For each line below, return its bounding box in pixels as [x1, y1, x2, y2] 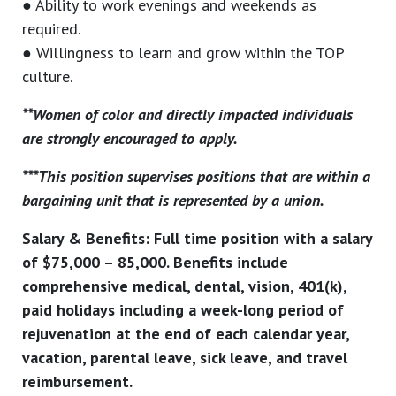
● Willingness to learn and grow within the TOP [22, 42, 344, 64]
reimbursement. [22, 371, 133, 392]
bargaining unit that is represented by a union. [22, 190, 324, 211]
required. [22, 19, 80, 40]
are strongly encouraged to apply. [22, 128, 238, 149]
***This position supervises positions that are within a [22, 166, 370, 187]
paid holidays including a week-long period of [22, 300, 344, 321]
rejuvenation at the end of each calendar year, [22, 324, 349, 345]
